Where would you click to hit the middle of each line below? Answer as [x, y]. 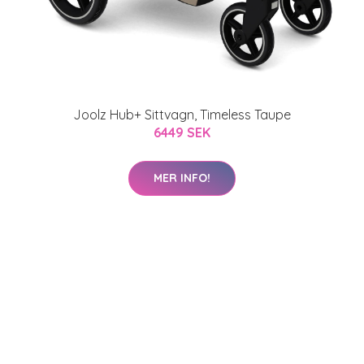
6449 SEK [182, 132]
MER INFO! [182, 178]
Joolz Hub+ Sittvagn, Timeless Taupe [182, 114]
